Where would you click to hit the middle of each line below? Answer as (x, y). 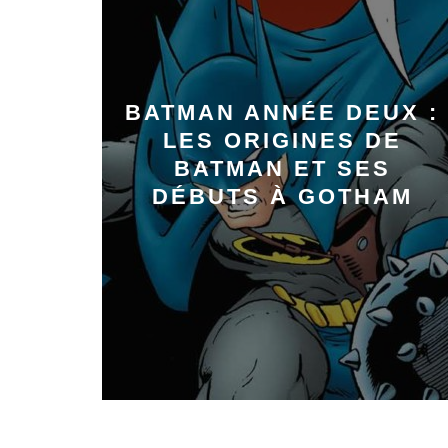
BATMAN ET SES (282, 168)
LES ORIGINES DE (282, 140)
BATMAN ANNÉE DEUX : (282, 112)
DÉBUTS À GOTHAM (282, 196)
